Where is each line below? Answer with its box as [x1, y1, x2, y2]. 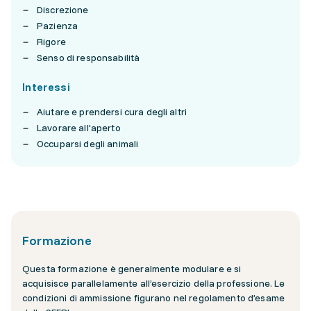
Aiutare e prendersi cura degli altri [37, 106, 187, 118]
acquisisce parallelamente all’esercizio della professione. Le [22, 277, 285, 289]
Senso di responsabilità [37, 51, 140, 64]
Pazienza [37, 19, 78, 32]
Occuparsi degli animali [37, 137, 139, 150]
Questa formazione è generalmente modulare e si [22, 262, 242, 275]
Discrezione [37, 3, 89, 16]
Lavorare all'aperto [37, 121, 121, 134]
